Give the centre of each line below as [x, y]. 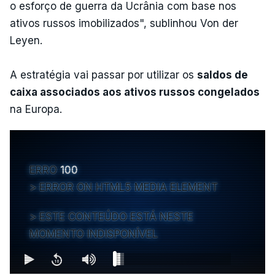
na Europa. [36, 109]
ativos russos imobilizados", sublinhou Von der [124, 23]
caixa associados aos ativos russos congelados [135, 92]
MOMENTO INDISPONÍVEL [94, 234]
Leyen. [26, 40]
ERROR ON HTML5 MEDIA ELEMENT [129, 187]
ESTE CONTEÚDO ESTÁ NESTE [116, 216]
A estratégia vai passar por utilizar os [103, 75]
